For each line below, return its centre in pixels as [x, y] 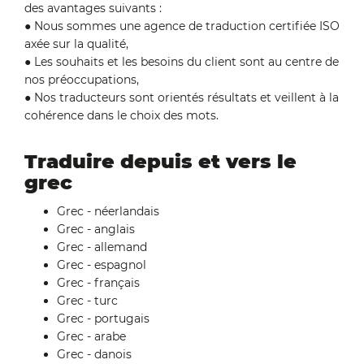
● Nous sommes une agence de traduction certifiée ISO [182, 26]
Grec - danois [94, 354]
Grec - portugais [103, 318]
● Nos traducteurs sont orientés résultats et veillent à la [182, 97]
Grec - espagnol [102, 265]
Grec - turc [87, 301]
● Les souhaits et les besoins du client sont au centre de [182, 62]
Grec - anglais [96, 229]
